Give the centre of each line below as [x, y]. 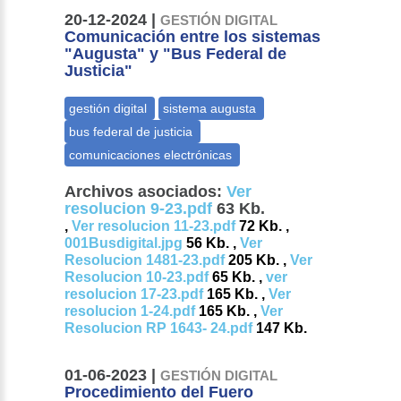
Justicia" [99, 71]
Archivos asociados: [144, 192]
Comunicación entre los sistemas [193, 37]
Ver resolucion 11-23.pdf [154, 226]
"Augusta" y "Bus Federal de [176, 54]
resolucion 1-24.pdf [130, 311]
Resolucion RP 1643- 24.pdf [159, 328]
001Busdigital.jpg [124, 243]
